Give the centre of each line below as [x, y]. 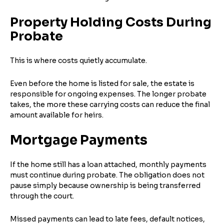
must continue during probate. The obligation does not [107, 175]
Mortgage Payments [79, 140]
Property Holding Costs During [111, 22]
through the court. [42, 196]
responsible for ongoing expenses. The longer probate [108, 94]
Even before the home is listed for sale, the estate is [102, 83]
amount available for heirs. [57, 115]
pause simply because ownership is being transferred [105, 185]
